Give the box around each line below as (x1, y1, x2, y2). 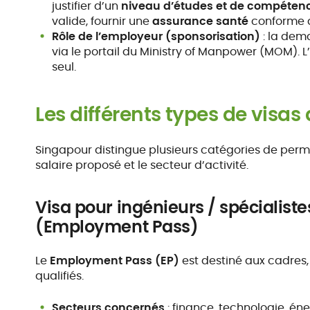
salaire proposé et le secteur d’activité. (35, 157, 249, 173)
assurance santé (152, 13, 249, 29)
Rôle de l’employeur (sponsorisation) (52, 28, 261, 44)
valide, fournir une (52, 13, 153, 29)
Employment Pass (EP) (50, 253, 180, 268)
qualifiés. (35, 268, 84, 284)
